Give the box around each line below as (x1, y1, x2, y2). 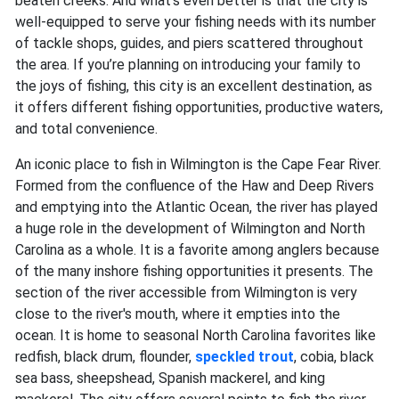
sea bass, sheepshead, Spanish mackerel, (15, 370, 271, 387)
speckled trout (195, 348, 294, 366)
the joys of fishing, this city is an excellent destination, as (15, 77, 372, 95)
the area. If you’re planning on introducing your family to (15, 56, 361, 74)
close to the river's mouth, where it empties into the (15, 305, 340, 323)
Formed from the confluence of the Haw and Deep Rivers (15, 177, 374, 195)
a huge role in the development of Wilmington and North (15, 220, 365, 238)
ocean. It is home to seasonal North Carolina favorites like (15, 327, 376, 345)
